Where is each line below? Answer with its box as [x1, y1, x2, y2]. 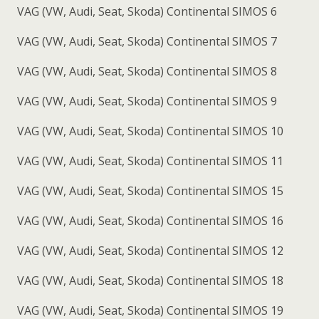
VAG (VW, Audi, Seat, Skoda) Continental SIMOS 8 [14, 63, 277, 79]
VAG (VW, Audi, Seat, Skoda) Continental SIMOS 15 [14, 182, 283, 199]
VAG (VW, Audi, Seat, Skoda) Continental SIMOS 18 [14, 272, 283, 288]
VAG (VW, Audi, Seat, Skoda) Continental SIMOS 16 [14, 212, 283, 229]
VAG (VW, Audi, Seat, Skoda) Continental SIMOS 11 [14, 152, 283, 169]
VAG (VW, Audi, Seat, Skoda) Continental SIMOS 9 [14, 93, 277, 109]
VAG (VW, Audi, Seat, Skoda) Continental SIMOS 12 [14, 242, 283, 258]
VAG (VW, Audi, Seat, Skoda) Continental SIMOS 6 [14, 3, 277, 19]
